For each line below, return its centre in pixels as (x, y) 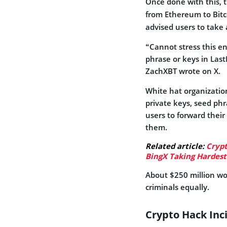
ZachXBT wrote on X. (183, 71)
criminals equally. (178, 187)
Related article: (176, 146)
